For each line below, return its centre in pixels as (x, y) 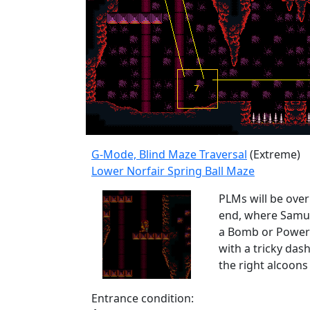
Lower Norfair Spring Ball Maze (173, 171)
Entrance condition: (143, 298)
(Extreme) (274, 154)
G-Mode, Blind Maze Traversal (169, 154)
